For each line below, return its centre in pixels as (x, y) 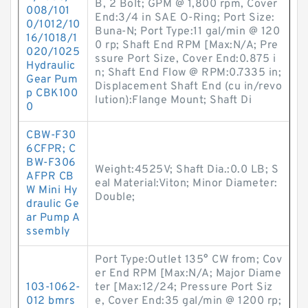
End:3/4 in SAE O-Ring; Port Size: (185, 18)
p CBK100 (52, 93)
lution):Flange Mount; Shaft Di (173, 100)
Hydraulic (51, 66)
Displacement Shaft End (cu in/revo (188, 87)
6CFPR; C (51, 149)
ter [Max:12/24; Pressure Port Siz (184, 287)
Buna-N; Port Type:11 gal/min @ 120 (187, 32)
